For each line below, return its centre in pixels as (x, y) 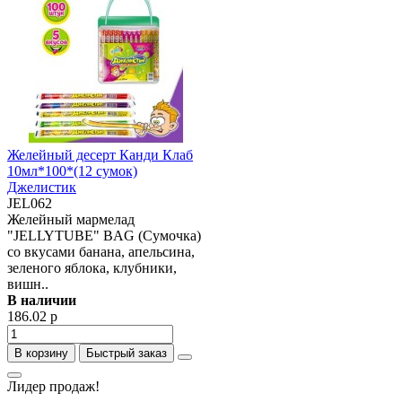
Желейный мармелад (71, 219)
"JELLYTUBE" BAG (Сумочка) (104, 236)
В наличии (42, 300)
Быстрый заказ (127, 353)
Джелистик (42, 187)
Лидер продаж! (53, 386)
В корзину (41, 353)
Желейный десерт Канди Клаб (100, 155)
